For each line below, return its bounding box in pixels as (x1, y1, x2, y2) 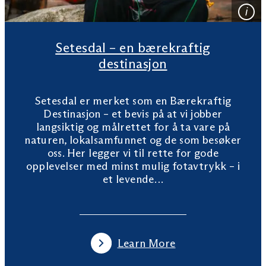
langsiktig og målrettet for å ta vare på (36, 121, 230, 134)
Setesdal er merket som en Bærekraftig (34, 94, 232, 108)
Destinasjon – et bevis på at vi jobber (43, 107, 223, 121)
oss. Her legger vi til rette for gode (47, 147, 219, 160)
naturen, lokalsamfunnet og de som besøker (24, 134, 242, 147)
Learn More (117, 236, 176, 250)
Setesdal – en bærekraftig (55, 40, 211, 56)
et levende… (102, 173, 164, 186)
